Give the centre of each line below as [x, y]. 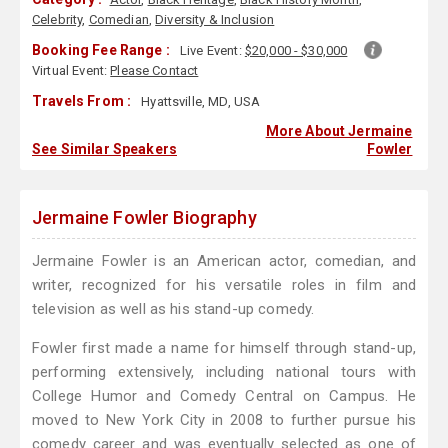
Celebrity [57, 20]
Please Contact [154, 71]
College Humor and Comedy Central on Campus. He [224, 396]
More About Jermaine [339, 131]
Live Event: [212, 51]
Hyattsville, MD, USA [199, 102]
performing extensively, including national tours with [224, 372]
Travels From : [82, 101]
